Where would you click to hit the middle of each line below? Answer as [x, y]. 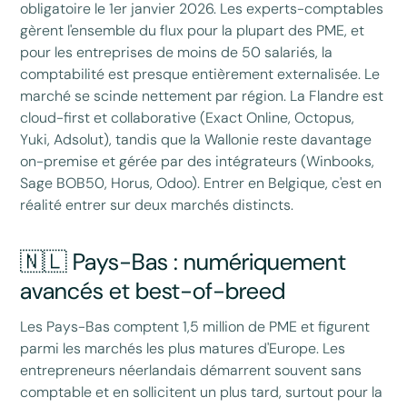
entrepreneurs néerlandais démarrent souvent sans [191, 371]
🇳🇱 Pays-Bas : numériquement [184, 262]
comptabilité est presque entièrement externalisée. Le [200, 74]
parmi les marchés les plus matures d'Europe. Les [183, 349]
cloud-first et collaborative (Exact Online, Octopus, [188, 117]
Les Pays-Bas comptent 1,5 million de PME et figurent [195, 327]
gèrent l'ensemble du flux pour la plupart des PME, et [193, 30]
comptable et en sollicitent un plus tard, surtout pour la [202, 392]
